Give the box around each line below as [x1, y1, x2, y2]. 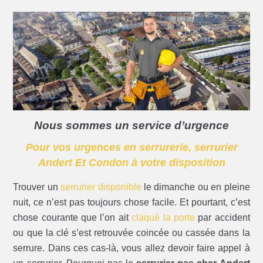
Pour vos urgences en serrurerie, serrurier [25, 141, 238, 154]
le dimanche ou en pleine [141, 182, 250, 193]
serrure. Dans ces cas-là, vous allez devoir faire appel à [13, 243, 250, 254]
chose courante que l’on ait [13, 213, 132, 223]
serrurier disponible [60, 182, 141, 193]
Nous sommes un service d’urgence [34, 119, 229, 131]
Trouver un [13, 182, 61, 193]
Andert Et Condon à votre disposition [38, 157, 225, 169]
